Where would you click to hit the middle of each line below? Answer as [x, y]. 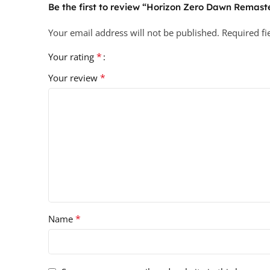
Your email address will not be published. [134, 33]
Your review [74, 78]
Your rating [72, 57]
